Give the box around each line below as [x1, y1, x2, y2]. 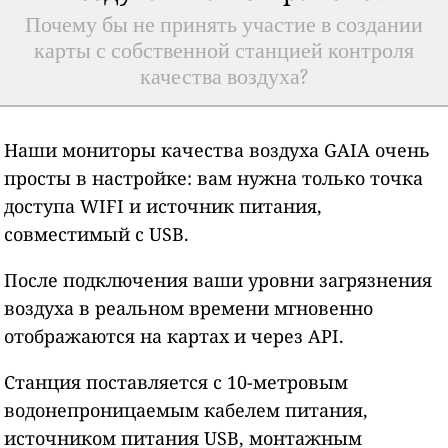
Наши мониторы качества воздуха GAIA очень [4, 137, 431, 162]
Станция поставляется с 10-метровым [4, 369, 349, 394]
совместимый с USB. [4, 221, 190, 246]
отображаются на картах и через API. [4, 323, 345, 348]
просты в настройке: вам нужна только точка [4, 165, 424, 190]
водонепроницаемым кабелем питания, [4, 397, 369, 422]
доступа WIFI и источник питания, [4, 193, 323, 218]
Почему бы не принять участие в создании [25, 11, 423, 38]
